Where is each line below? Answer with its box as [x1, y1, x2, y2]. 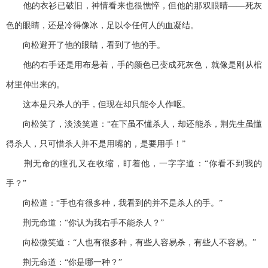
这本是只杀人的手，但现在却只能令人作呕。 [6, 100, 190, 109]
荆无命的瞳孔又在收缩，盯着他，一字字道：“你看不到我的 [6, 159, 262, 169]
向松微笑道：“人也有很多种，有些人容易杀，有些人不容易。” [6, 238, 256, 248]
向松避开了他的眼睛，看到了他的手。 [6, 41, 165, 50]
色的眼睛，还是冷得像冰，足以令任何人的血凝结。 [6, 21, 199, 31]
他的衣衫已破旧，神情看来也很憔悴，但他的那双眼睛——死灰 [6, 1, 262, 11]
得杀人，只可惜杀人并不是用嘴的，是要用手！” [6, 139, 185, 149]
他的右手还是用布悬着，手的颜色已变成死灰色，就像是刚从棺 [6, 60, 262, 70]
